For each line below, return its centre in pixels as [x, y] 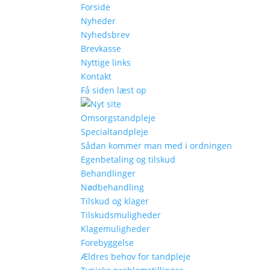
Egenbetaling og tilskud [128, 159]
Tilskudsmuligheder [121, 215]
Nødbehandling [113, 187]
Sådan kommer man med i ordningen [157, 146]
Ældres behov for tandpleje [136, 256]
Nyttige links [106, 62]
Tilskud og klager [115, 201]
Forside [96, 7]
